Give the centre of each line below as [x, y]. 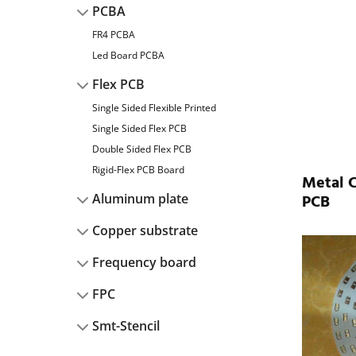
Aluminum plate [140, 199]
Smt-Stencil [126, 326]
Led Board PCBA [128, 55]
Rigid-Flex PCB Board [138, 170]
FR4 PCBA [114, 35]
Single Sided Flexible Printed [154, 108]
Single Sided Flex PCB [139, 128]
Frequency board [144, 262]
